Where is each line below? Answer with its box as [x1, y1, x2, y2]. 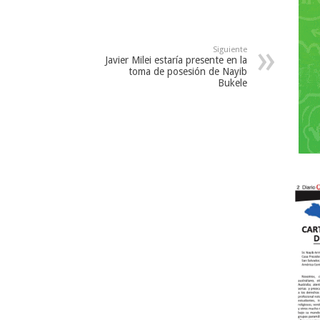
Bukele [217, 76, 247, 89]
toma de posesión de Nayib [128, 65, 247, 77]
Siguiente [212, 44, 247, 54]
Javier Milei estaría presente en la [104, 54, 247, 66]
